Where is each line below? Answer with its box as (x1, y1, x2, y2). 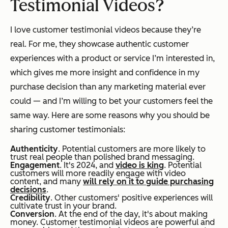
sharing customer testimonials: (10, 125, 125, 135)
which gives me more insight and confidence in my (10, 68, 199, 78)
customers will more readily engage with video (10, 168, 186, 179)
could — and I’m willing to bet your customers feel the (10, 96, 213, 106)
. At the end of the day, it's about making (54, 209, 208, 219)
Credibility (10, 193, 50, 203)
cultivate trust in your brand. (10, 201, 117, 211)
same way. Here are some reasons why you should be (10, 110, 210, 121)
